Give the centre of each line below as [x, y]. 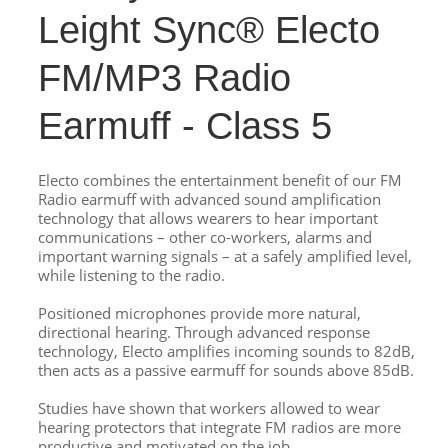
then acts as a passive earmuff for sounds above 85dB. [226, 370]
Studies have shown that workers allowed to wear [209, 408]
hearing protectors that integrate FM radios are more [219, 427]
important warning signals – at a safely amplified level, [225, 256]
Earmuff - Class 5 [185, 126]
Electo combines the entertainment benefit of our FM [220, 180]
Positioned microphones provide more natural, [199, 313]
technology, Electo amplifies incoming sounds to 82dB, [226, 351]
